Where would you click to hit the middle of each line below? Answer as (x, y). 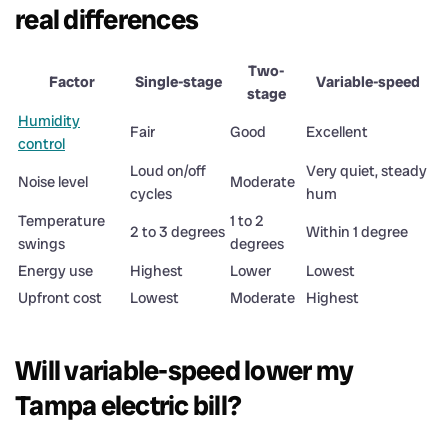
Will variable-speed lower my (184, 370)
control (41, 143)
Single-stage (178, 81)
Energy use (55, 270)
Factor (72, 81)
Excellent (337, 131)
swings (41, 243)
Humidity (49, 120)
